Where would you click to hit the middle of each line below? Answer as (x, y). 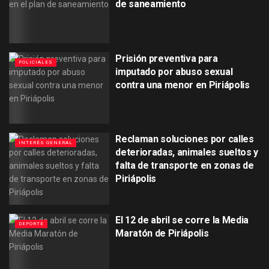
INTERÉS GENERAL (46, 143)
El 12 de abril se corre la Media (182, 220)
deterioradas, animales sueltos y (187, 153)
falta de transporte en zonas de (185, 166)
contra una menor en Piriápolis (183, 85)
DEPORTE (31, 223)
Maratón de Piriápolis (162, 233)
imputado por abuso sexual (174, 71)
